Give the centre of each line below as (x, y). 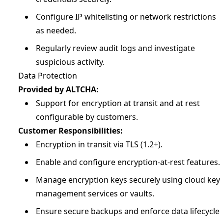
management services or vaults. (95, 193)
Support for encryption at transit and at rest (118, 103)
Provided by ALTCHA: (58, 89)
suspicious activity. (70, 62)
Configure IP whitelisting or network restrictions (126, 17)
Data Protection (48, 76)
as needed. (56, 30)
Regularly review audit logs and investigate (115, 48)
